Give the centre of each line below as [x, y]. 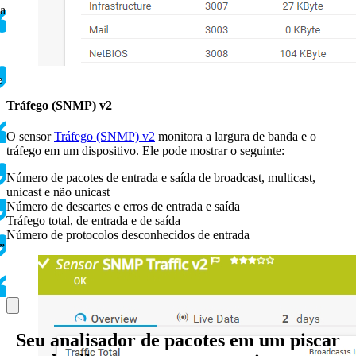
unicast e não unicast [58, 192]
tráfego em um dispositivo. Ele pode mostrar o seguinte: [145, 151]
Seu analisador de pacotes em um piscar [178, 340]
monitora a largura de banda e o [236, 137]
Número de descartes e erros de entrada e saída [123, 207]
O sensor [30, 137]
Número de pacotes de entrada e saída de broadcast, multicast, [161, 178]
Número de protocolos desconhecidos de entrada [128, 235]
